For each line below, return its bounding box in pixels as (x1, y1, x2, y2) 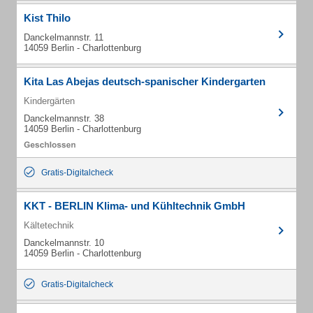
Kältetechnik (24, 220, 74, 231)
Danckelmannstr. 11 (24, 32, 103, 43)
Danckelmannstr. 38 (24, 113, 104, 124)
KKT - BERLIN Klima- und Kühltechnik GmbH (24, 200, 245, 212)
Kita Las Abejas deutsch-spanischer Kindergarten (24, 75, 265, 87)
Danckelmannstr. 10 (24, 238, 104, 248)
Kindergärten (24, 96, 75, 106)
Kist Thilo (24, 12, 71, 24)
